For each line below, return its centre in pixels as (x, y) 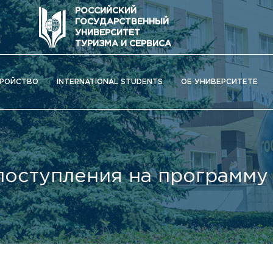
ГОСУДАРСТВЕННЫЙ (122, 22)
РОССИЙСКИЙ (106, 11)
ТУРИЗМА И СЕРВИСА (123, 44)
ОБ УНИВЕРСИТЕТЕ (219, 82)
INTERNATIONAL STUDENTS (110, 82)
